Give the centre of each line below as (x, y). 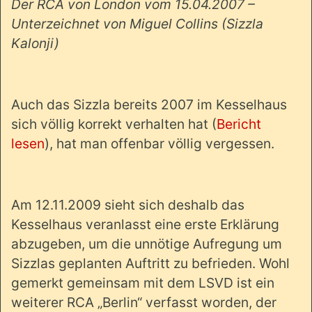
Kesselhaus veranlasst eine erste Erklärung (145, 224)
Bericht (239, 124)
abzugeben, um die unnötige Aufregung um (147, 243)
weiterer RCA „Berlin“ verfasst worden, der (144, 302)
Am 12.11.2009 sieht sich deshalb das (128, 204)
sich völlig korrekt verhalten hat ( (114, 124)
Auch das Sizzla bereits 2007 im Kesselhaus (149, 104)
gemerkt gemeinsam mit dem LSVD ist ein (143, 282)
